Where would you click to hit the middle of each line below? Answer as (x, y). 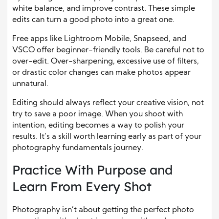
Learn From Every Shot (82, 187)
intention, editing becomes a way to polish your (98, 126)
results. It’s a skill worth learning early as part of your (107, 137)
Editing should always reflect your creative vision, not (108, 103)
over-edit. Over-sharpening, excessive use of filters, (106, 62)
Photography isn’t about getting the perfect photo (103, 210)
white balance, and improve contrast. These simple (104, 9)
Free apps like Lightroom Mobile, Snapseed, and (99, 39)
